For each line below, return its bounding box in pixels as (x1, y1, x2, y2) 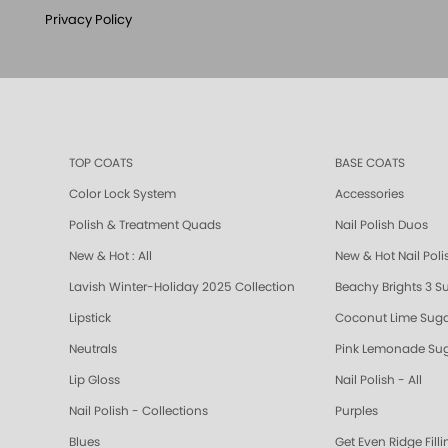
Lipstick (69, 311, 111, 324)
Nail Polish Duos (335, 218, 428, 231)
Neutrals (69, 342, 117, 355)
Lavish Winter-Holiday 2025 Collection (69, 280, 295, 293)
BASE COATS (335, 156, 405, 169)
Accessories (335, 187, 404, 200)
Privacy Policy (45, 13, 132, 27)
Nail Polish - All (335, 373, 422, 386)
